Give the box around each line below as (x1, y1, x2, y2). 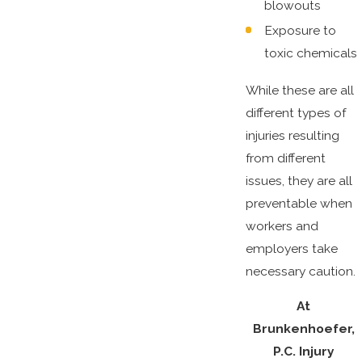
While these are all (245, 82, 354, 98)
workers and (245, 217, 318, 234)
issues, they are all (245, 172, 352, 188)
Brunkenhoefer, (252, 321, 355, 337)
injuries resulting (245, 127, 339, 143)
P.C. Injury (272, 343, 335, 360)
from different (245, 149, 326, 166)
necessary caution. (245, 263, 359, 279)
